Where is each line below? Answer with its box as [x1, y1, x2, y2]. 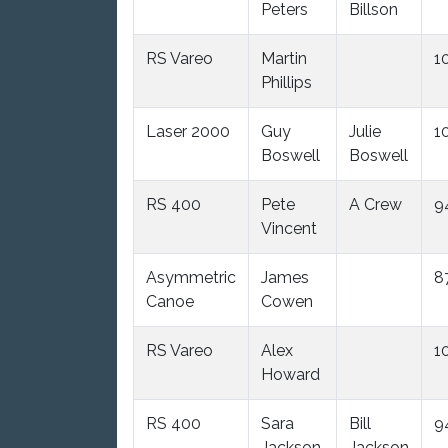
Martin [261, 48, 307, 68]
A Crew [349, 194, 402, 214]
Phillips [261, 72, 312, 92]
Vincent [261, 218, 317, 238]
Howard [261, 364, 320, 384]
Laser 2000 [146, 121, 230, 141]
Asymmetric [146, 267, 236, 287]
